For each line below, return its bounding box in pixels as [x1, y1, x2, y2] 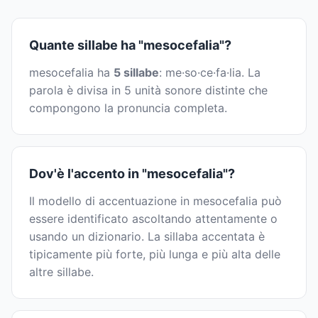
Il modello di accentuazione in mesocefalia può [29, 194, 282, 209]
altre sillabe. [29, 265, 94, 280]
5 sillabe [114, 65, 159, 80]
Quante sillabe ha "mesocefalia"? [29, 38, 231, 53]
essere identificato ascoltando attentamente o [29, 212, 278, 226]
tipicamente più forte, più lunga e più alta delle [29, 247, 280, 262]
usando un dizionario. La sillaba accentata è [29, 229, 265, 244]
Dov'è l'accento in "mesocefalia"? [29, 166, 235, 182]
